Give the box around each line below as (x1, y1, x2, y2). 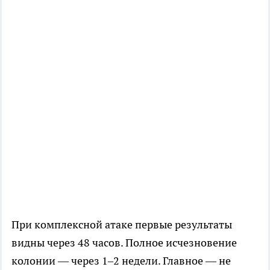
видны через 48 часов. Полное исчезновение (11, 236, 237, 250)
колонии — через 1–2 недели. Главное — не (11, 254, 231, 268)
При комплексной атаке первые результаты (11, 218, 232, 232)
